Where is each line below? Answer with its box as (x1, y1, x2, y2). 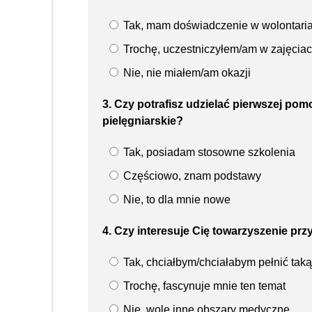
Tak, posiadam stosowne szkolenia (120, 146, 295, 158)
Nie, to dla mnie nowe (120, 193, 231, 205)
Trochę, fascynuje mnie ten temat (120, 279, 286, 292)
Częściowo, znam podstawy (120, 169, 261, 182)
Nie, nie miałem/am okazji (120, 66, 251, 79)
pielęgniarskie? (102, 114, 183, 127)
